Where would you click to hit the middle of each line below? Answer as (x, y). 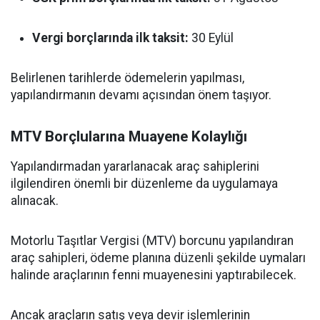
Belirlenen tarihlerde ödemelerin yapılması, (127, 78)
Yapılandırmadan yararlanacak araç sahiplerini (135, 166)
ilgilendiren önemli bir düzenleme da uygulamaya (144, 184)
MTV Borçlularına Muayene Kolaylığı (129, 136)
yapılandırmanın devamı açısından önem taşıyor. (141, 95)
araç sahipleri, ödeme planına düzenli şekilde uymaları (158, 258)
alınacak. (35, 201)
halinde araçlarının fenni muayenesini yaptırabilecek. (154, 275)
